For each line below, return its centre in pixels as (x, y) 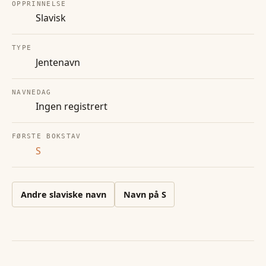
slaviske (66, 194)
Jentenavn (58, 62)
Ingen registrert (72, 107)
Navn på (142, 194)
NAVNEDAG (32, 92)
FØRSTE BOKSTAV (47, 137)
